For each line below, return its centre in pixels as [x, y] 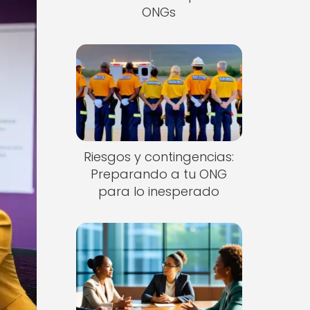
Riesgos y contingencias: [159, 156]
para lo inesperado [159, 191]
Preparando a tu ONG [159, 174]
